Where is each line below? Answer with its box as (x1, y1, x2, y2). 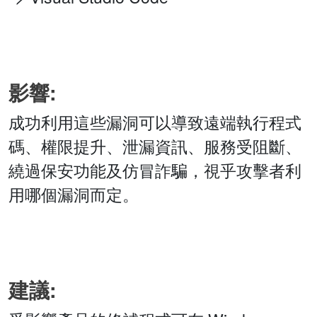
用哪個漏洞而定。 (8, 183, 139, 207)
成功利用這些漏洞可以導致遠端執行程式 (8, 110, 301, 134)
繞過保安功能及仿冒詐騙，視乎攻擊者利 (8, 158, 301, 183)
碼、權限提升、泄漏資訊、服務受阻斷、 (8, 134, 301, 158)
